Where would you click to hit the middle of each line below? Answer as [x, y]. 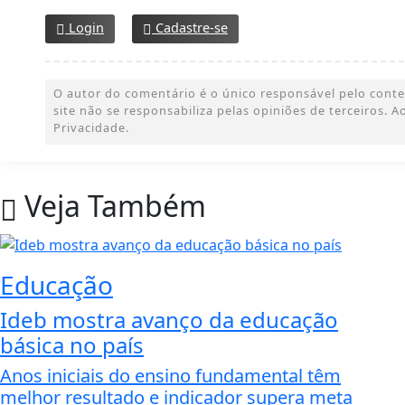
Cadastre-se [190, 27]
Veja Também [112, 205]
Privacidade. [91, 127]
